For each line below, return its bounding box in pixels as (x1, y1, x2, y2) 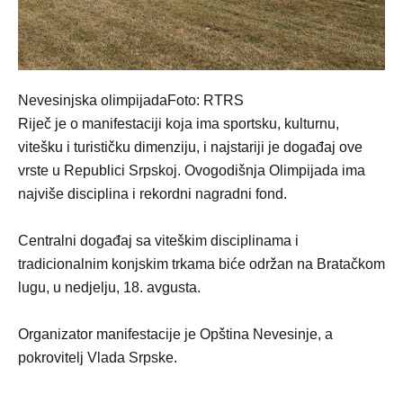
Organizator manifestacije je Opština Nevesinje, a (18, 326, 333, 342)
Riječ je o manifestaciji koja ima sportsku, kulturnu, (18, 115, 339, 131)
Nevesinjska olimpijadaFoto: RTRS (18, 92, 244, 108)
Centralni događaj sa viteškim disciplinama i (18, 232, 299, 248)
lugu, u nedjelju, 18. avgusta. (18, 279, 201, 295)
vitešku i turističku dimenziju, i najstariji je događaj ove (18, 139, 363, 155)
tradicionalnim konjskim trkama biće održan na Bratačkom (18, 255, 385, 272)
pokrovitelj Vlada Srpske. (18, 349, 177, 365)
